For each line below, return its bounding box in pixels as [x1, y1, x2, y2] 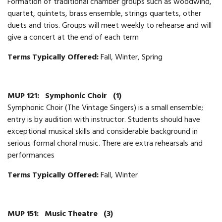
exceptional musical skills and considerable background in [7, 124, 198, 140]
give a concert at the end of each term [7, 30, 139, 46]
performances [7, 148, 55, 164]
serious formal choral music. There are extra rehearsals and [7, 136, 203, 152]
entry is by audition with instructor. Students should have [7, 112, 200, 128]
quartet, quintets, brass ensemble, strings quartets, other [7, 6, 201, 22]
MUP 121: [7, 89, 41, 104]
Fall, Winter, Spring [101, 50, 163, 65]
